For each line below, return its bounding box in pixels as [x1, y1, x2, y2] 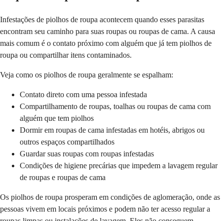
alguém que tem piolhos [20, 113, 94, 122]
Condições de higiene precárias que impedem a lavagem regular [20, 161, 218, 170]
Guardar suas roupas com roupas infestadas [20, 149, 154, 158]
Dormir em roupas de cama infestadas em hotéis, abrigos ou [20, 125, 205, 134]
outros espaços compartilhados [20, 137, 114, 146]
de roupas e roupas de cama [20, 173, 106, 182]
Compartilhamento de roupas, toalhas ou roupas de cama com [20, 102, 211, 110]
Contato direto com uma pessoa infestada [20, 90, 147, 99]
